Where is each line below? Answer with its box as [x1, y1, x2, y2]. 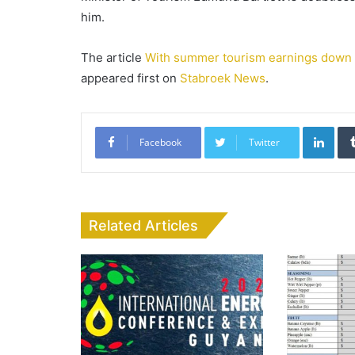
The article [81, 50, 145, 66]
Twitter [249, 136, 280, 150]
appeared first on [81, 71, 180, 86]
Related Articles [89, 217, 198, 235]
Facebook [139, 136, 181, 150]
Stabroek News [180, 71, 265, 86]
